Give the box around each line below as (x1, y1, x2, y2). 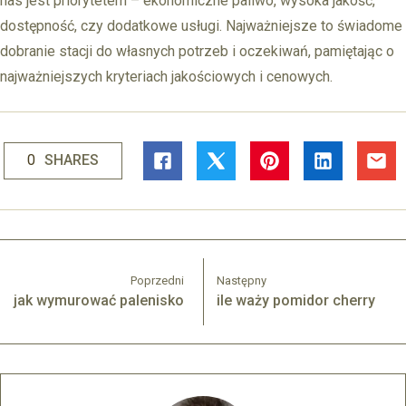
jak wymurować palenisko (14, 291, 184, 309)
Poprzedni (130, 273, 184, 287)
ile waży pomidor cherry (217, 291, 376, 309)
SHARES (43, 151, 99, 169)
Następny (217, 273, 267, 287)
